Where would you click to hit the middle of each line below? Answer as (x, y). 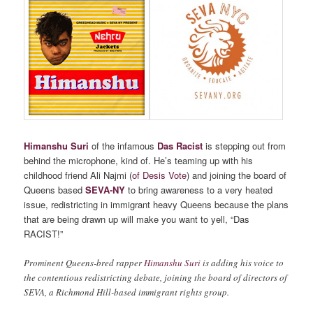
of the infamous (122, 145)
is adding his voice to (242, 262)
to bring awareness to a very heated (199, 189)
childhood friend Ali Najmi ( (78, 175)
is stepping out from (245, 145)
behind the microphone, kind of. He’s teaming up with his (139, 160)
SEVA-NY (105, 189)
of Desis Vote (160, 175)
